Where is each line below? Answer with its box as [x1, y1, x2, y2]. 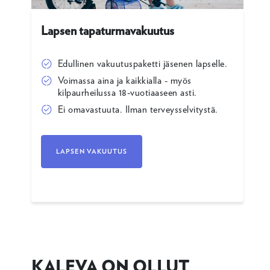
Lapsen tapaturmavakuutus [40, 24, 174, 38]
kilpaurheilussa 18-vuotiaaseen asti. [57, 87, 197, 98]
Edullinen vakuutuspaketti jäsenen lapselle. [57, 58, 228, 69]
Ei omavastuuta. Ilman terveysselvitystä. [57, 104, 218, 115]
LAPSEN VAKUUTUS [55, 147, 127, 155]
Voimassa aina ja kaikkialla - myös [57, 75, 192, 86]
